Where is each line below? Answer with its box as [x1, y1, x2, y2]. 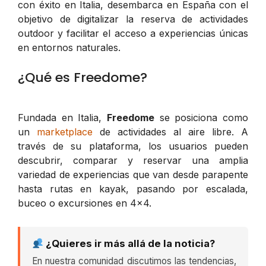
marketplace [37, 126, 93, 138]
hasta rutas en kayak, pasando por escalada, [18, 183, 248, 195]
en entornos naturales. [18, 42, 121, 54]
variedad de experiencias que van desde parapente [18, 169, 248, 181]
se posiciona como [154, 112, 248, 124]
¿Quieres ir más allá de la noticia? [43, 237, 216, 250]
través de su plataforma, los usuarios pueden [18, 140, 248, 153]
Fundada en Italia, [18, 112, 107, 124]
